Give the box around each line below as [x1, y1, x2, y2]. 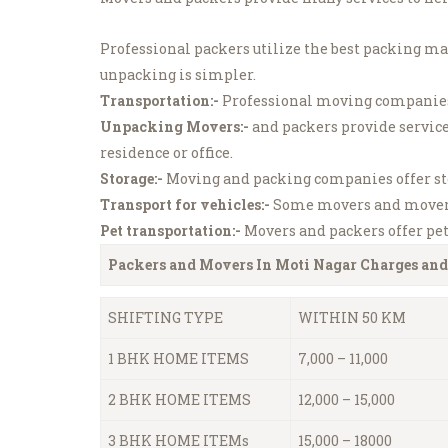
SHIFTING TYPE [108, 308, 223, 328]
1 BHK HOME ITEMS [108, 349, 249, 369]
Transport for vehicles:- [100, 195, 270, 215]
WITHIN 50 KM [298, 308, 406, 328]
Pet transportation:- [100, 221, 241, 241]
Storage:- [100, 169, 163, 189]
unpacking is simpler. [100, 65, 256, 85]
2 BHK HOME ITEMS [108, 390, 251, 410]
